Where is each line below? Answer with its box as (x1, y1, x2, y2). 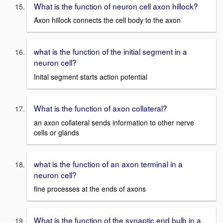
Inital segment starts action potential (34, 72, 147, 82)
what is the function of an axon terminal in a (34, 158, 183, 169)
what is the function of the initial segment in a (34, 46, 187, 57)
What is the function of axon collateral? (34, 103, 167, 113)
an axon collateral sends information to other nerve (34, 117, 194, 127)
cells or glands (34, 127, 79, 137)
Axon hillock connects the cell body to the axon (34, 15, 181, 25)
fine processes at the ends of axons (34, 184, 146, 194)
